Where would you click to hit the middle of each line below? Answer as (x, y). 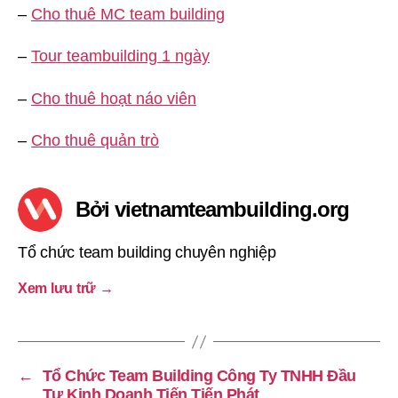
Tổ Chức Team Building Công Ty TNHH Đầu (199, 376)
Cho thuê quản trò (95, 140)
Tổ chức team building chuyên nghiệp (147, 252)
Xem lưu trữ (59, 288)
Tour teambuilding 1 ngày (120, 56)
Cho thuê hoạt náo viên (114, 98)
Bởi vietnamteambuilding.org (213, 209)
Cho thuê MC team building (128, 14)
